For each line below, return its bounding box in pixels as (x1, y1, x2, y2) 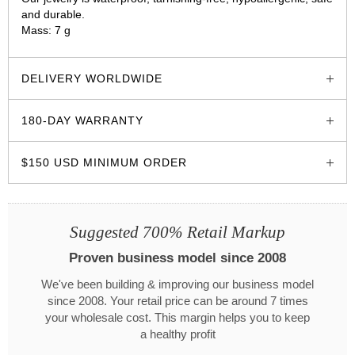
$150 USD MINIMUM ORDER (21, 155, 187, 169)
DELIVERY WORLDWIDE (21, 71, 162, 85)
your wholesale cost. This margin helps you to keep (45, 311, 310, 324)
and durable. (21, 7, 85, 21)
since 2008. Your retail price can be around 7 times (47, 294, 308, 307)
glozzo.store (21, 39, 82, 52)
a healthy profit (139, 327, 216, 341)
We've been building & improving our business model (41, 277, 314, 291)
